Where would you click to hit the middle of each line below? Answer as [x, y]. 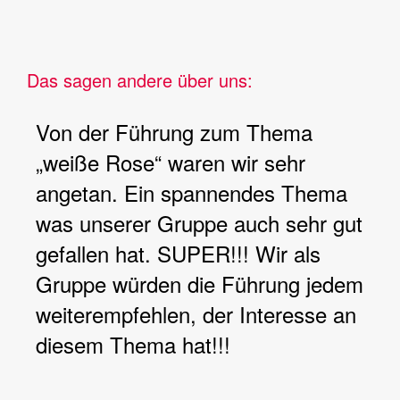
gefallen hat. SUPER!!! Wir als [178, 253]
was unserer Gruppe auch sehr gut [199, 223]
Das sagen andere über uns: [140, 80]
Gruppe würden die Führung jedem [200, 283]
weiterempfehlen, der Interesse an [196, 314]
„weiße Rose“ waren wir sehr [171, 162]
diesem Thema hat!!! [133, 344]
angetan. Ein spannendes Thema [192, 192]
